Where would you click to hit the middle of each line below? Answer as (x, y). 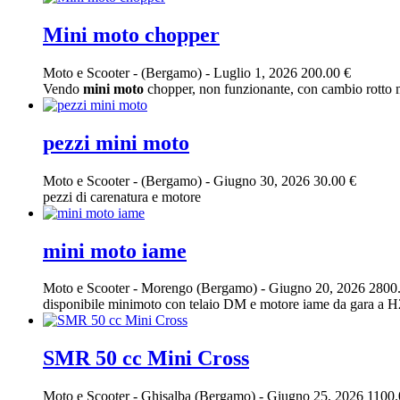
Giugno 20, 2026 (317, 288)
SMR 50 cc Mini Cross (146, 358)
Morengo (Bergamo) (201, 288)
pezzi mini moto (116, 142)
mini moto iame (115, 250)
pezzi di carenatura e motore (122, 196)
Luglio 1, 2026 (255, 72)
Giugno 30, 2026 (262, 180)
